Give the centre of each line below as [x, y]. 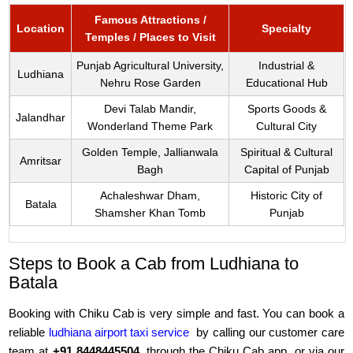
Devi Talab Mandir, [150, 109]
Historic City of [287, 196]
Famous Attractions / [150, 20]
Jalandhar [41, 118]
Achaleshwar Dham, [150, 196]
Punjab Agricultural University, [150, 66]
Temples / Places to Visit [150, 37]
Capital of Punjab [286, 170]
